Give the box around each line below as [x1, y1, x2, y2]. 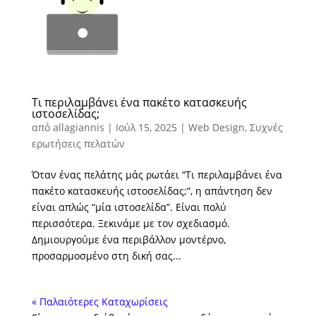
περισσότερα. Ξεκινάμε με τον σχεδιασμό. [31, 216, 230, 230]
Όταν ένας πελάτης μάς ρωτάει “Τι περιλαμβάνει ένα [31, 167, 282, 181]
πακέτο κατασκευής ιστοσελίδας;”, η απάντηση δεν [31, 183, 272, 197]
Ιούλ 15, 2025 [115, 120, 177, 134]
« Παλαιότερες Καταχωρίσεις [31, 294, 168, 308]
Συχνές [249, 120, 283, 134]
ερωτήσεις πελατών [31, 136, 125, 150]
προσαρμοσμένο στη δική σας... [31, 248, 181, 262]
